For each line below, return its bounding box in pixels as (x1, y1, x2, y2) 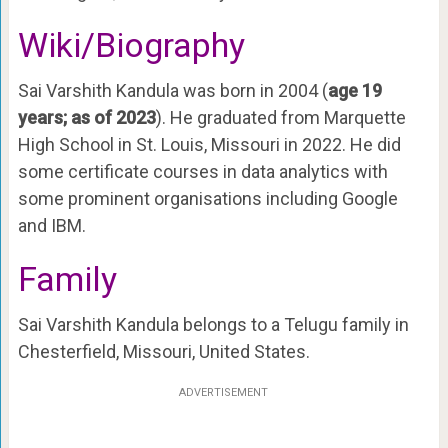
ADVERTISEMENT (179, 385, 269, 399)
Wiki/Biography (17, 24, 245, 65)
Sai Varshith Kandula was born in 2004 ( (17, 79, 328, 101)
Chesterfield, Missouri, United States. (17, 340, 310, 362)
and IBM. (17, 214, 86, 236)
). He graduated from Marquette (155, 106, 406, 128)
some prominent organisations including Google (17, 187, 398, 209)
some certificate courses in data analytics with (17, 160, 388, 182)
